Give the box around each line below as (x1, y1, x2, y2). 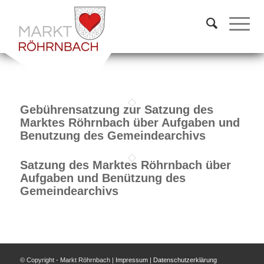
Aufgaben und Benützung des (19, 171, 186, 184)
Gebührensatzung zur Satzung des (19, 103, 213, 116)
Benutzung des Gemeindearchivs (19, 129, 206, 142)
